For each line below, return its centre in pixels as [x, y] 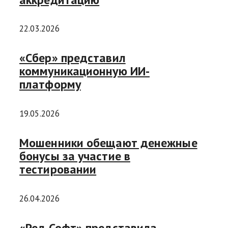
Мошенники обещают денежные [108, 143]
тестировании [58, 169]
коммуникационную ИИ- [84, 71]
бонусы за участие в [75, 156]
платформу [50, 84]
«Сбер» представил [73, 58]
